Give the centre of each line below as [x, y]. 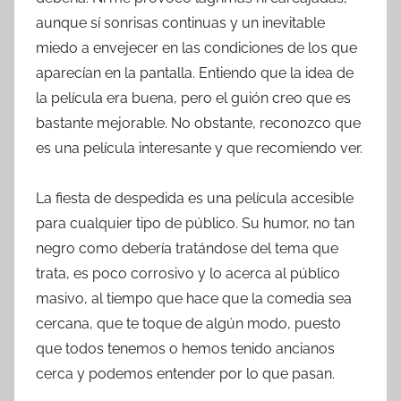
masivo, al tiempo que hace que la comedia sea [194, 298]
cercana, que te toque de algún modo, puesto [188, 323]
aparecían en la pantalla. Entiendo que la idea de [195, 73]
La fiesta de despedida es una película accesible [195, 198]
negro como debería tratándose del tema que [187, 248]
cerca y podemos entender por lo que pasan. [185, 373]
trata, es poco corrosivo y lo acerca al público [188, 273]
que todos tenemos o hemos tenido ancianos [185, 348]
